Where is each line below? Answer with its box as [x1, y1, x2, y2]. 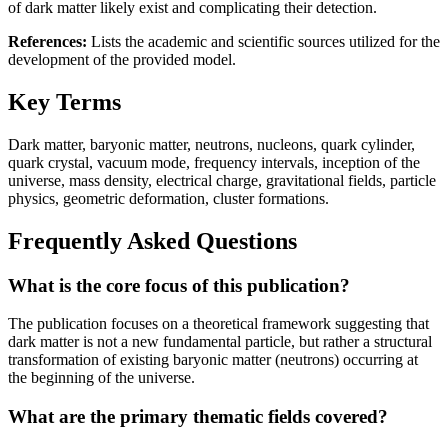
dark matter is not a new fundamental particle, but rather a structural [8, 333, 432, 351]
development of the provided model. [8, 50, 236, 68]
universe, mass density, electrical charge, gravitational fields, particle [8, 171, 436, 189]
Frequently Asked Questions [8, 227, 297, 254]
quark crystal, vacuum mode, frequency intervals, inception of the [8, 153, 420, 171]
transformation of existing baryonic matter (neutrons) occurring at [8, 351, 418, 369]
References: [8, 32, 87, 50]
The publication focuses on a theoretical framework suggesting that [8, 315, 429, 333]
